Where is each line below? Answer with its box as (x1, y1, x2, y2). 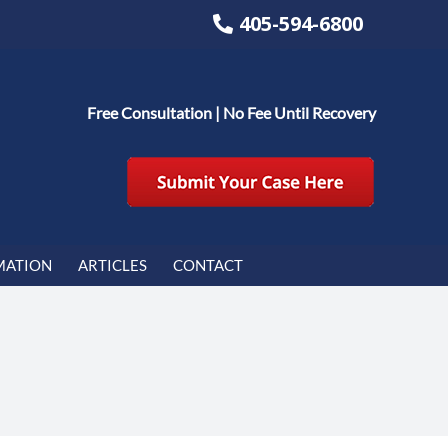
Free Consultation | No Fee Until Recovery (87, 102, 376, 122)
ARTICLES (77, 255, 147, 274)
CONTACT (172, 255, 243, 274)
